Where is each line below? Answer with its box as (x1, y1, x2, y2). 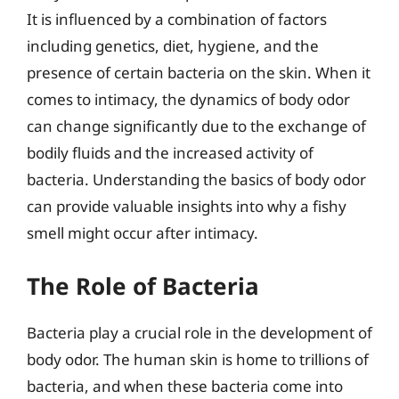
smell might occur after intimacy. (27, 223, 258, 243)
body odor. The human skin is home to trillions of (27, 348, 369, 370)
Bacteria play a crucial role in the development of (27, 322, 372, 343)
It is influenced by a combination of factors (27, 9, 327, 29)
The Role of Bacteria (27, 269, 259, 302)
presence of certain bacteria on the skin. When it (27, 62, 370, 83)
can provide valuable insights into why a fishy (27, 196, 346, 216)
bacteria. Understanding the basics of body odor (27, 169, 366, 190)
